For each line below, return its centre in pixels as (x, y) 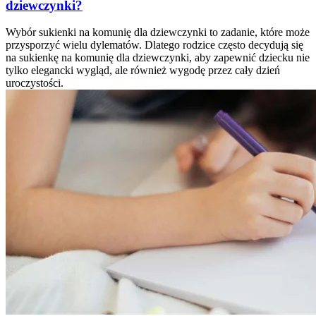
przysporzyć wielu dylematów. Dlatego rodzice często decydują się (154, 45)
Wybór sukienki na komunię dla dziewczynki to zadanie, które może (158, 32)
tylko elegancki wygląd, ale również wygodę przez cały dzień (143, 71)
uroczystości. (35, 83)
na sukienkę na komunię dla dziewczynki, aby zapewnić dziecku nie (158, 58)
